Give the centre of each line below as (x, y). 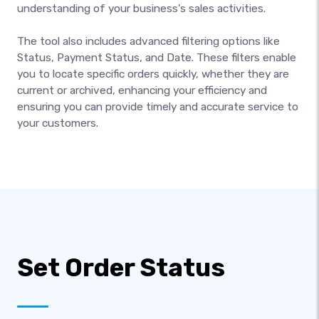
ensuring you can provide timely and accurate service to (158, 106)
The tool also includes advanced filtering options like (148, 41)
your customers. (58, 123)
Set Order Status (121, 267)
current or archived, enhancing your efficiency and (142, 90)
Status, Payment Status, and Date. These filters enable (157, 57)
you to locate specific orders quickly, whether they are (153, 74)
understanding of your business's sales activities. (141, 8)
